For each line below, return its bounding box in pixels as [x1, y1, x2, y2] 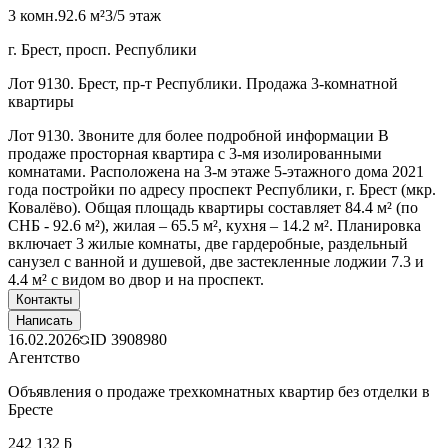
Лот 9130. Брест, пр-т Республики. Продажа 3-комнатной [8, 74, 398, 92]
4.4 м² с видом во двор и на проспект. [8, 270, 264, 288]
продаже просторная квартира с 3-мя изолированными [8, 144, 382, 162]
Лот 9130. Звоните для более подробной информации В [8, 126, 389, 144]
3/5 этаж [105, 6, 161, 24]
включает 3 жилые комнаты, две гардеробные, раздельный [8, 234, 408, 252]
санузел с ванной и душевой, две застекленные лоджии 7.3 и [8, 252, 424, 270]
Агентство [8, 348, 80, 366]
